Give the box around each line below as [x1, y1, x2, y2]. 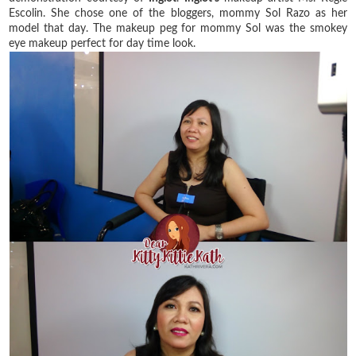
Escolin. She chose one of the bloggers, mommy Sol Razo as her [9, 7, 347, 19]
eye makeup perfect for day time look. [9, 37, 199, 49]
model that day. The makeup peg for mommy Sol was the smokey [9, 22, 347, 34]
